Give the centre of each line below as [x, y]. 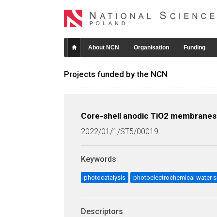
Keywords [99, 159]
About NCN [104, 47]
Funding [194, 47]
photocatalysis [105, 178]
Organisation [151, 47]
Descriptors [102, 211]
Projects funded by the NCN [116, 74]
